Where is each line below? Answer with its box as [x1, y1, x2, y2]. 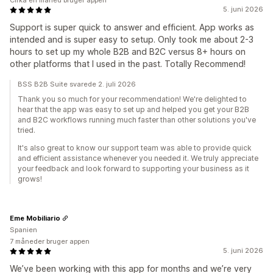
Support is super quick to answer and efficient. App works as [10, 22, 254, 32]
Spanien [10, 225, 37, 234]
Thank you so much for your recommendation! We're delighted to [18, 94, 247, 104]
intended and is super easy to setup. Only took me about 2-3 [10, 34, 253, 44]
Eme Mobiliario [10, 213, 60, 222]
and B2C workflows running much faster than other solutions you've [18, 115, 256, 124]
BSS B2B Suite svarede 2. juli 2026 [18, 80, 136, 88]
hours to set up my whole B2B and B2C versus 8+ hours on [10, 46, 246, 57]
